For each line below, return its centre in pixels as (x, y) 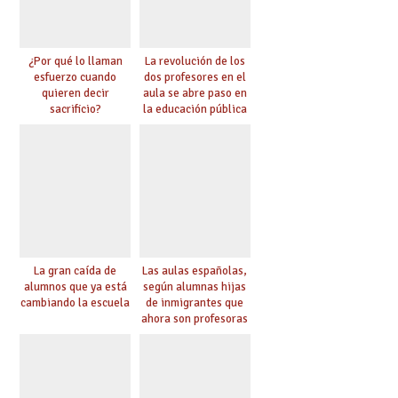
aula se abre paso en (195, 92)
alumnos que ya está (75, 286)
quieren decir (75, 92)
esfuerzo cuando (76, 76)
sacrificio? (75, 108)
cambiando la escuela (76, 302)
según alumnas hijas (195, 286)
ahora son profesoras (195, 318)
